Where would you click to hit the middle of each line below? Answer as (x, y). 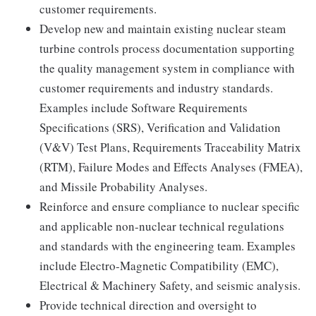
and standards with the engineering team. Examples (168, 246)
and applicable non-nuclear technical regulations (162, 226)
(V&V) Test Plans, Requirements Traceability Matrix (170, 147)
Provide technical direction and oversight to (148, 305)
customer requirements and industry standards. (156, 88)
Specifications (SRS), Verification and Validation (160, 127)
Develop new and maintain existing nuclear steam (163, 29)
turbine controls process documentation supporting (167, 48)
